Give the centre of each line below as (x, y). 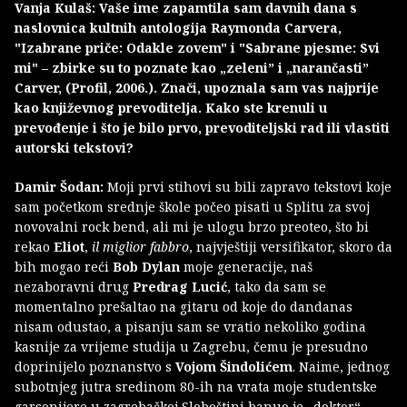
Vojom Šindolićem (234, 367)
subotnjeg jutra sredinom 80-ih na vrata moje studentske (196, 387)
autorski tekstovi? (74, 148)
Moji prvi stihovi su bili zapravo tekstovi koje (248, 187)
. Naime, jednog (341, 367)
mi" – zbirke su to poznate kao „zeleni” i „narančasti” (192, 68)
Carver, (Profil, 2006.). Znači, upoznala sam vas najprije (197, 88)
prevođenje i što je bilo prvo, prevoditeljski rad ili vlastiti (202, 128)
